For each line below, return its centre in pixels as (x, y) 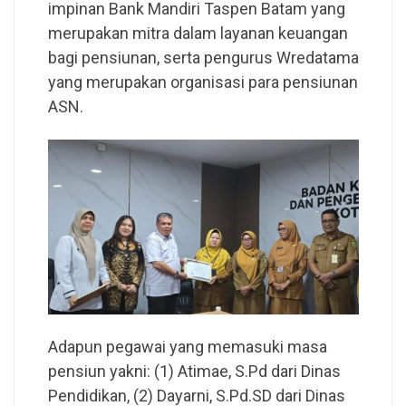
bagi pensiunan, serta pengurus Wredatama (203, 58)
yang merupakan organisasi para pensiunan (203, 82)
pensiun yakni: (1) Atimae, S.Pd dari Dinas (194, 372)
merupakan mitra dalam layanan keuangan (198, 34)
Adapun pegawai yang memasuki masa (187, 347)
